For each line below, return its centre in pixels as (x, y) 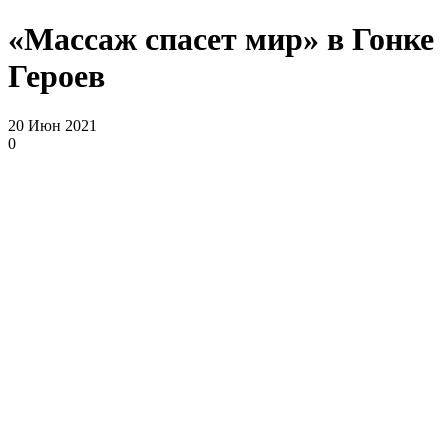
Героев (56, 76)
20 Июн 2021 (52, 125)
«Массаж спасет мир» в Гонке (221, 39)
